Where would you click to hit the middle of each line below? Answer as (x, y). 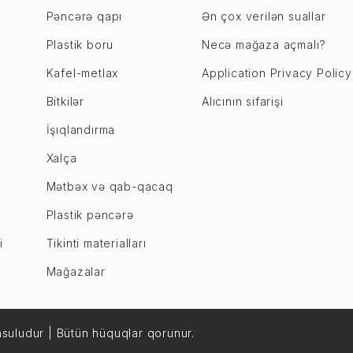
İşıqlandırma (81, 130)
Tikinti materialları (96, 243)
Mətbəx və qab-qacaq (110, 186)
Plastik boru (80, 45)
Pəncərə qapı (84, 16)
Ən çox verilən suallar (264, 16)
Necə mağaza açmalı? (264, 45)
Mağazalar (76, 271)
